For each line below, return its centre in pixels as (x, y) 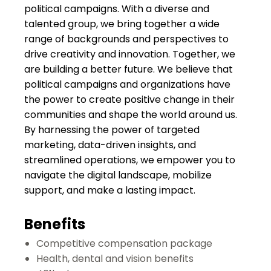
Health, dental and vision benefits (115, 259)
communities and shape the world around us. (131, 115)
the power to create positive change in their (129, 100)
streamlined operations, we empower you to (130, 160)
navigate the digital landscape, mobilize (118, 175)
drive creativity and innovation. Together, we (130, 54)
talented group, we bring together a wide (122, 24)
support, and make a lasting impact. (110, 190)
